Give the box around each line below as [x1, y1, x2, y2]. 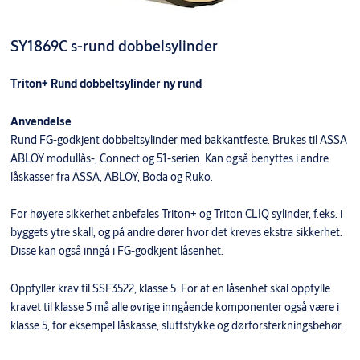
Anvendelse [10, 113, 72, 129]
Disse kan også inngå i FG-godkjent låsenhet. [10, 243, 223, 258]
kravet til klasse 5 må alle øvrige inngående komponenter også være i [10, 299, 339, 314]
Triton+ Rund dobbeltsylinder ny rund [10, 76, 202, 91]
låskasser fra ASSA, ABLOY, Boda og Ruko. [10, 169, 213, 184]
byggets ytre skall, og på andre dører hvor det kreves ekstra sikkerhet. [10, 224, 342, 239]
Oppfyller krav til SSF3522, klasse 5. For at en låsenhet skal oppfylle [10, 280, 330, 296]
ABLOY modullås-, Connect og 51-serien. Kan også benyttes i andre [10, 150, 329, 166]
